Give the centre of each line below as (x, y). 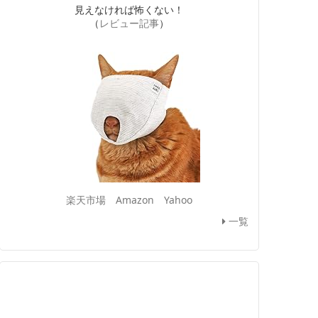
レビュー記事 (129, 23)
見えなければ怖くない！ (129, 10)
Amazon (135, 200)
